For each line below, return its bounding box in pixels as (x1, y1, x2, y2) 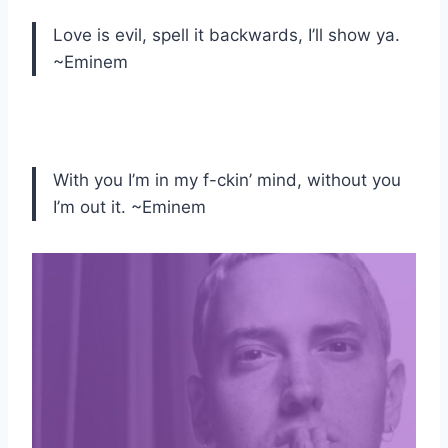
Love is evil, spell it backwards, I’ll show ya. (53, 25, 400, 46)
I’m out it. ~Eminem (53, 197, 206, 218)
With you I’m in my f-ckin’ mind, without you (53, 170, 401, 191)
